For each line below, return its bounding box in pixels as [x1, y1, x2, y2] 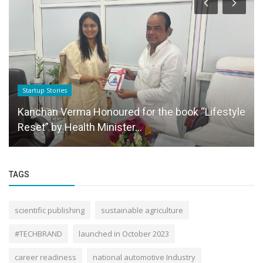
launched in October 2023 [79, 228, 169, 240]
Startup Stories [22, 86, 67, 95]
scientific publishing [15, 205, 85, 216]
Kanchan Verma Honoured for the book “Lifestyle [18, 106, 245, 119]
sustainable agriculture [101, 205, 183, 216]
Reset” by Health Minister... [18, 121, 142, 134]
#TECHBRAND [15, 228, 62, 240]
